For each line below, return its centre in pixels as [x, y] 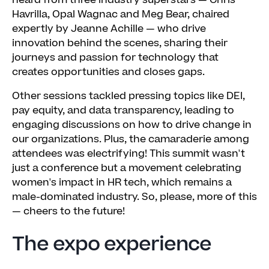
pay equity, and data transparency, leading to [123, 111]
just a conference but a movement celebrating [127, 168]
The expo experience [112, 245]
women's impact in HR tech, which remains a [122, 183]
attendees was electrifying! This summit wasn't [128, 154]
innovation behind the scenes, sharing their [120, 44]
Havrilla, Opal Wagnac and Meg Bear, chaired [121, 15]
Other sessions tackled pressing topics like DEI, [128, 96]
